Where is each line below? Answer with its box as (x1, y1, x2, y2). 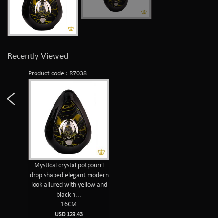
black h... (56, 191, 82, 199)
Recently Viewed (7, 52, 69, 61)
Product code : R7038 (28, 70, 87, 77)
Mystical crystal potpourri (34, 162, 104, 169)
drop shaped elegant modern (29, 171, 109, 179)
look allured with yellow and (31, 181, 107, 189)
